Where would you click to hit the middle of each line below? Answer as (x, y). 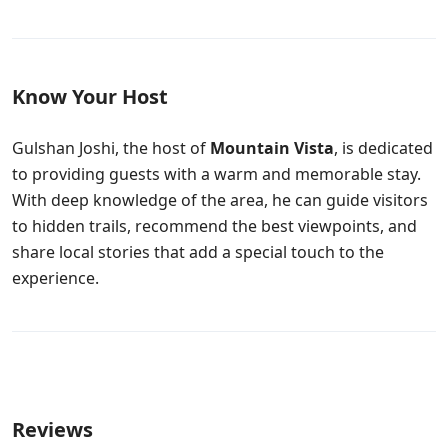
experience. (55, 278)
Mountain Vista (272, 148)
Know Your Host (90, 96)
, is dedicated (383, 148)
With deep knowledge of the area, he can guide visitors (220, 200)
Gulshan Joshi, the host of (111, 148)
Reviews (52, 429)
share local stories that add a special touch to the (198, 252)
